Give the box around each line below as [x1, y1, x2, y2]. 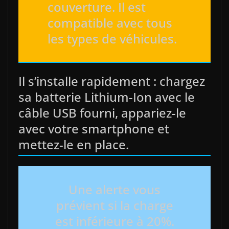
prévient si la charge [56, 197, 173, 214]
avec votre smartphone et [18, 120, 169, 138]
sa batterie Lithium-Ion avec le [18, 88, 195, 106]
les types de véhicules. [48, 30, 177, 48]
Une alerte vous [68, 181, 161, 198]
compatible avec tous [48, 14, 172, 32]
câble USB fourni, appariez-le [18, 104, 186, 122]
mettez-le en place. [18, 136, 132, 153]
